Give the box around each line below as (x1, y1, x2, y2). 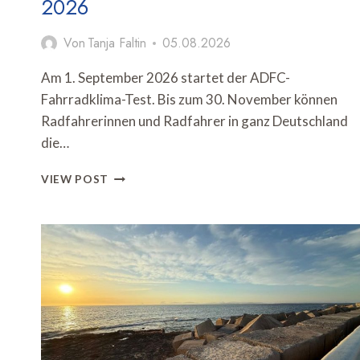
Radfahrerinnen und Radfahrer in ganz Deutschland (41, 112, 348, 130)
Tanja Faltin (88, 34, 147, 53)
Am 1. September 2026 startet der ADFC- (41, 69, 290, 87)
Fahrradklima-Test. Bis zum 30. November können (41, 91, 337, 108)
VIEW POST (41, 173, 109, 186)
